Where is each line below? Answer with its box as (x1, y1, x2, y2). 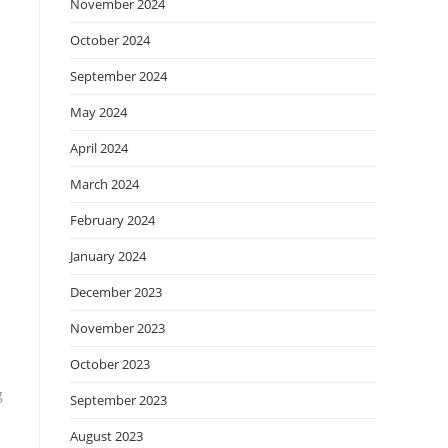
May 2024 (70, 103, 127, 121)
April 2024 (70, 139, 128, 157)
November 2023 (70, 319, 165, 337)
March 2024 (70, 175, 139, 193)
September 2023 (70, 391, 167, 409)
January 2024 (70, 247, 146, 265)
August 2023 (70, 427, 143, 445)
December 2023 (70, 283, 162, 301)
